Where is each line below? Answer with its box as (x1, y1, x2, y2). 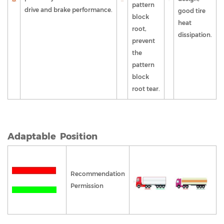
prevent (132, 37, 155, 45)
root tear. (132, 85, 160, 93)
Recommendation (70, 170, 125, 178)
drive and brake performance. (24, 6, 112, 14)
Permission (70, 182, 105, 190)
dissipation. (178, 31, 212, 39)
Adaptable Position (7, 131, 97, 142)
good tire (178, 7, 205, 15)
